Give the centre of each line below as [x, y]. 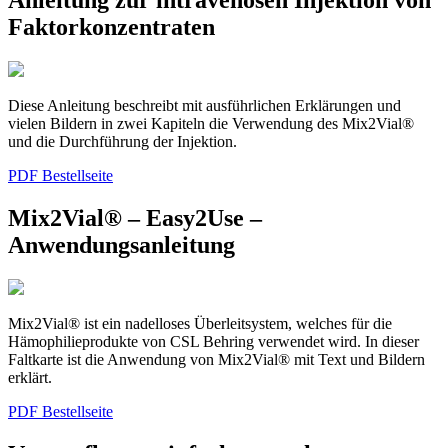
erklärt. [30, 377]
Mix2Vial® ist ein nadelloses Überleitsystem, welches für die [200, 323]
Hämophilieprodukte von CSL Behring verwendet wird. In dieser [213, 341]
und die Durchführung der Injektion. [122, 141]
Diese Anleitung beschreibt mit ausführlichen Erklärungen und [204, 105]
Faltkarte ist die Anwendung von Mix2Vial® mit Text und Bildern [216, 359]
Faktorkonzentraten [111, 27]
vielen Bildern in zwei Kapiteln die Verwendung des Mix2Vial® [211, 123]
